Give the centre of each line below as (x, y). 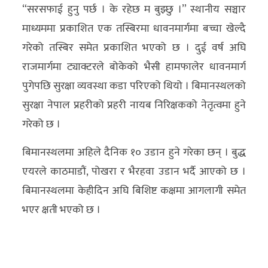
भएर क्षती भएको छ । (62, 210)
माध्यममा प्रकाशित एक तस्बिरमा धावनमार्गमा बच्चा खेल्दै (134, 28)
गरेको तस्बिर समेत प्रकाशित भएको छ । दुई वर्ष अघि (134, 48)
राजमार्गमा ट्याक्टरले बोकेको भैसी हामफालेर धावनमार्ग (134, 67)
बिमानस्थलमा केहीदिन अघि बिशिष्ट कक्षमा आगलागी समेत (134, 191)
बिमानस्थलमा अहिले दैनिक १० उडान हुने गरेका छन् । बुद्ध (134, 152)
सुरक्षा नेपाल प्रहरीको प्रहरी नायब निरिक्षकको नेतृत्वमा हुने (134, 105)
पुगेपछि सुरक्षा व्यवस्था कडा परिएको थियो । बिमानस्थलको (134, 86)
